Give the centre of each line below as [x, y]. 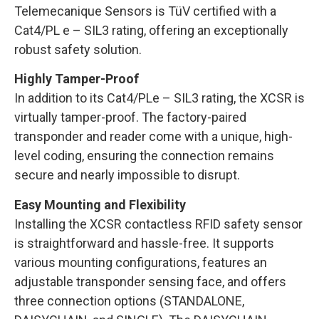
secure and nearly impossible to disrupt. [127, 175]
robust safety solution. [78, 49]
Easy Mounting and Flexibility [100, 204]
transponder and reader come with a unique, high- [153, 137]
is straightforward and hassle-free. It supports [144, 243]
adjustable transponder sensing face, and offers [150, 281]
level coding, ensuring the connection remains [144, 156]
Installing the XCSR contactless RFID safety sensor [158, 224]
